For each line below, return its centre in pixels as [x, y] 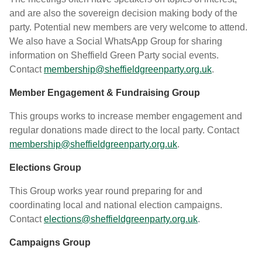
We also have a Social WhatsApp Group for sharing [116, 41]
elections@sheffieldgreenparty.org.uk [121, 219]
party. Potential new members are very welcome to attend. [128, 27]
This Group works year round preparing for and [106, 191]
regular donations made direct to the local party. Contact [124, 130]
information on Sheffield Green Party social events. [114, 55]
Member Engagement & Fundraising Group [105, 93]
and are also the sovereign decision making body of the [123, 13]
